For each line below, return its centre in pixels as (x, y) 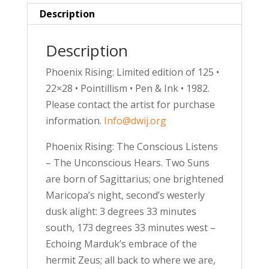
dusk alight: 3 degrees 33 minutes (121, 211)
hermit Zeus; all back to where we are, (130, 260)
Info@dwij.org (135, 120)
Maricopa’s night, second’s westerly (125, 195)
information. (74, 120)
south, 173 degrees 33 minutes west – (130, 227)
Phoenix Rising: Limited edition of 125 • (132, 72)
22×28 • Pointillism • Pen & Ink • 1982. (127, 88)
